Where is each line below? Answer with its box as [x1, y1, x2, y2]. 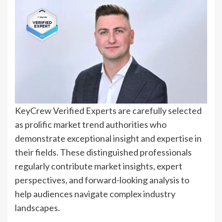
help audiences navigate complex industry [15, 188, 175, 200]
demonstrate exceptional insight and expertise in [15, 133, 202, 144]
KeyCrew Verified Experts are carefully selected [15, 105, 202, 116]
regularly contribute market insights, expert [15, 161, 182, 172]
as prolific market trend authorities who [15, 119, 166, 130]
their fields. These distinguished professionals [15, 147, 192, 158]
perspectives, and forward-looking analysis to [15, 174, 189, 186]
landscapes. [15, 202, 60, 214]
